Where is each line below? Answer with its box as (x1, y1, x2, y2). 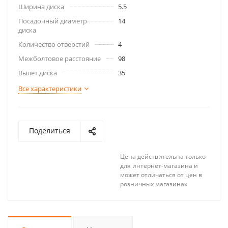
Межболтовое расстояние (18, 54, 101, 63)
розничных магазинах (120, 180, 187, 188)
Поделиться (29, 126, 70, 135)
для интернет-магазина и (120, 161, 198, 170)
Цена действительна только (120, 152, 206, 161)
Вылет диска (18, 68, 57, 77)
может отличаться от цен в (120, 170, 202, 179)
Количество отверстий (18, 40, 90, 49)
